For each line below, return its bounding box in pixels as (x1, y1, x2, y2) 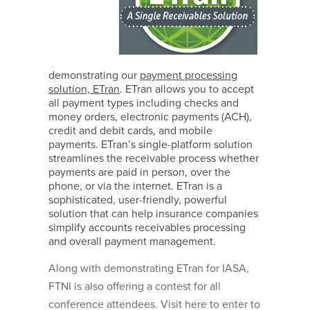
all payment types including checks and (48, 96, 239, 111)
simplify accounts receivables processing (48, 221, 246, 235)
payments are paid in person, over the (48, 165, 230, 180)
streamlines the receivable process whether (48, 152, 259, 166)
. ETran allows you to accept (120, 82, 254, 97)
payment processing (140, 69, 237, 83)
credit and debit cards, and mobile (48, 124, 212, 138)
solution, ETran (48, 82, 120, 97)
